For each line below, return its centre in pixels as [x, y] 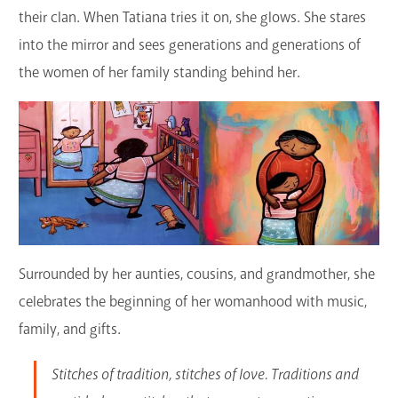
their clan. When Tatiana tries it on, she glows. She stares [192, 18]
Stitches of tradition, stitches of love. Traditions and [205, 375]
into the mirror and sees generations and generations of [190, 45]
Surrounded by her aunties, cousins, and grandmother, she [197, 275]
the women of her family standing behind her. [161, 73]
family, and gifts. [71, 330]
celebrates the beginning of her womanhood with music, [193, 302]
